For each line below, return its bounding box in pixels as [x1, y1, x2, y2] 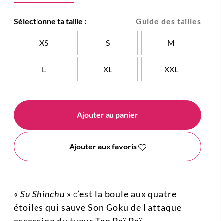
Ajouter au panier [77, 110, 138, 120]
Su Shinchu [20, 188, 65, 200]
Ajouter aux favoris [69, 142, 137, 151]
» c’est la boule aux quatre [65, 188, 177, 200]
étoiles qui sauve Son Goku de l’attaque [14, 202, 182, 213]
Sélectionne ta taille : [14, 16, 86, 26]
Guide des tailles [136, 16, 201, 26]
